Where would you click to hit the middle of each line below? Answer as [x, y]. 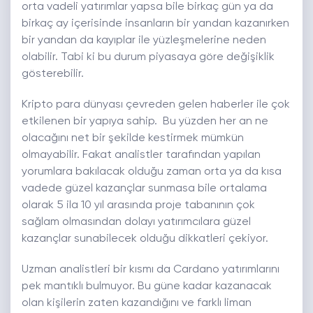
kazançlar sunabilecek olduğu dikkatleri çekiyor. [145, 239]
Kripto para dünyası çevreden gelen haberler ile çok [156, 105]
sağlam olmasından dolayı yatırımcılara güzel [136, 223]
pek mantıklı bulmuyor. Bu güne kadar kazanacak [147, 287]
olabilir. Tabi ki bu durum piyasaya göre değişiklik [148, 58]
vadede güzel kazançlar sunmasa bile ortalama [144, 189]
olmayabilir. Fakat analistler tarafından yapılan [141, 155]
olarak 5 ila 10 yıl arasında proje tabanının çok [138, 206]
